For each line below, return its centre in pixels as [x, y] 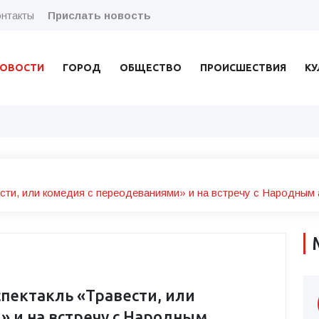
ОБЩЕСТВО [150, 67]
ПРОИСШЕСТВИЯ [243, 67]
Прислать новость [99, 15]
